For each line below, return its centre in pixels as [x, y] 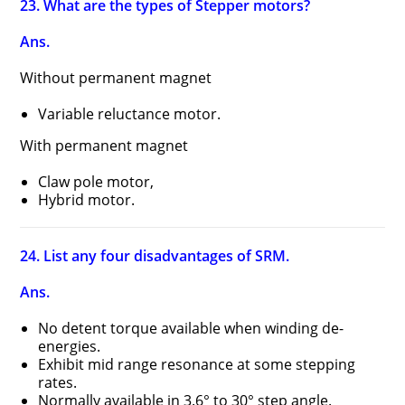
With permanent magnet [104, 146]
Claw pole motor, [96, 182]
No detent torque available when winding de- [191, 328]
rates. [58, 382]
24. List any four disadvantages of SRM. [155, 256]
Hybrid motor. [87, 200]
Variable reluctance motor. [130, 114]
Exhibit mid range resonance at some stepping [197, 364]
